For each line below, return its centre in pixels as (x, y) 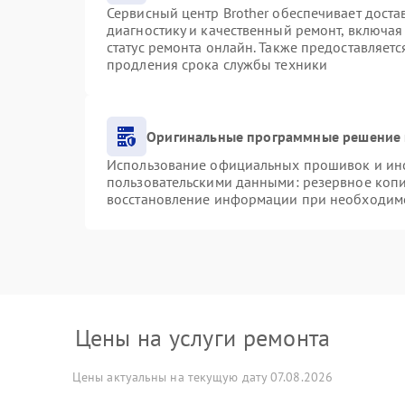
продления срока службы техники (217, 64)
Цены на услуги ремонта (202, 338)
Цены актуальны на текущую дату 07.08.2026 (202, 377)
